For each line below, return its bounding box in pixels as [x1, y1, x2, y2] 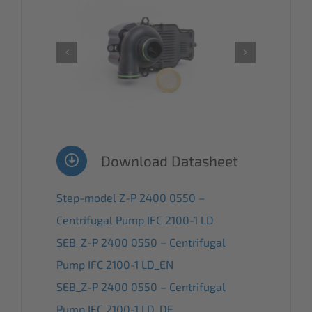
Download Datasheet [101, 151, 238, 169]
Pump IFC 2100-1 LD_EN [56, 257, 173, 271]
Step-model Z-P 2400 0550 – [56, 190, 205, 204]
